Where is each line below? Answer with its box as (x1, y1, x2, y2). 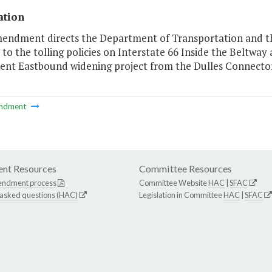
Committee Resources (139, 163, 232, 175)
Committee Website (139, 178, 208, 188)
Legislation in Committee (139, 190, 223, 200)
